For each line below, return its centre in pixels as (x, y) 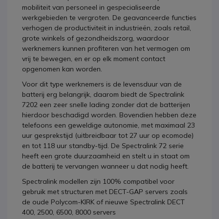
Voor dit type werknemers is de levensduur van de (102, 84)
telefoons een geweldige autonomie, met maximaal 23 (109, 125)
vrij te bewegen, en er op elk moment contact (94, 59)
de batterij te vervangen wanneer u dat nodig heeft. (105, 166)
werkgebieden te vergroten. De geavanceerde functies (109, 18)
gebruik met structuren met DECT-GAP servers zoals (105, 192)
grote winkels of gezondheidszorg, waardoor (96, 38)
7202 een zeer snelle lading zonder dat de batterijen (106, 105)
